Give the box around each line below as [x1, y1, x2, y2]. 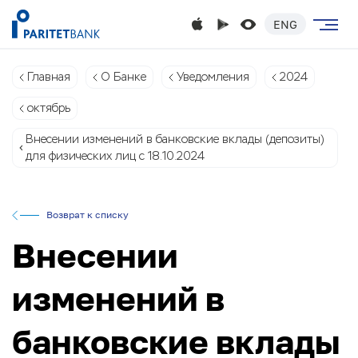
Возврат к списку [46, 209, 129, 221]
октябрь [27, 101, 70, 115]
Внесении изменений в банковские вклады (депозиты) [25, 132, 324, 146]
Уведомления [177, 70, 249, 84]
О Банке [101, 70, 146, 84]
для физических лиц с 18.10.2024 [25, 149, 205, 163]
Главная [27, 70, 70, 84]
